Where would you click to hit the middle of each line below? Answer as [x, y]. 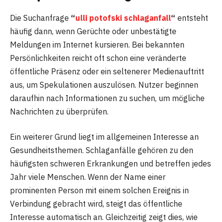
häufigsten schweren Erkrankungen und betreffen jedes [111, 164]
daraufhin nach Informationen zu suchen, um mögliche [107, 98]
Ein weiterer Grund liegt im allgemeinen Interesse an [104, 137]
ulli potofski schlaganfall [123, 18]
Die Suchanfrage [40, 18]
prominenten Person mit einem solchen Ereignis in [99, 191]
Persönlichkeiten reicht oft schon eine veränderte [98, 58]
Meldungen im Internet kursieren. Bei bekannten [97, 44]
